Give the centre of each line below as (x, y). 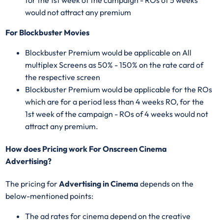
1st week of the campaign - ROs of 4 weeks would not (117, 114)
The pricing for (32, 184)
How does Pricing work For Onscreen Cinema (86, 149)
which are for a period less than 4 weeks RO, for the (115, 101)
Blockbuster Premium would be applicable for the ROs (119, 89)
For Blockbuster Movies (48, 32)
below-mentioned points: (50, 196)
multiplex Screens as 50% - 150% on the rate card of (114, 65)
